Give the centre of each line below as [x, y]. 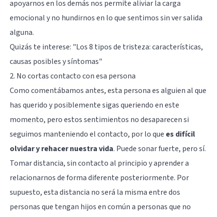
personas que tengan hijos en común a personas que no [100, 207]
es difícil [180, 134]
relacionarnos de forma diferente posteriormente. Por [99, 178]
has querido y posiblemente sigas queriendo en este [94, 105]
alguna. [22, 32]
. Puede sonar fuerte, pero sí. [160, 148]
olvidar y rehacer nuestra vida [62, 148]
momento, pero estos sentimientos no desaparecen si [99, 119]
